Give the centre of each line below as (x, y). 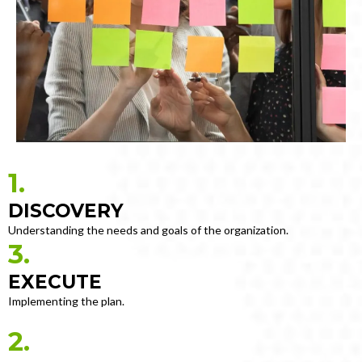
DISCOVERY (66, 211)
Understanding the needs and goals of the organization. (148, 230)
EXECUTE (55, 282)
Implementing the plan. (66, 301)
